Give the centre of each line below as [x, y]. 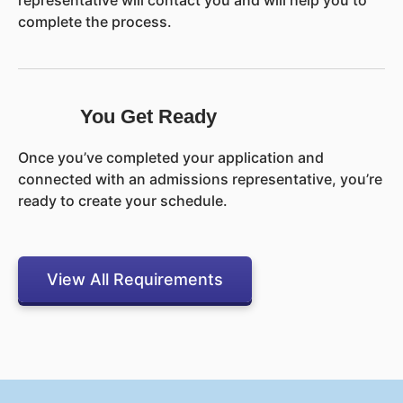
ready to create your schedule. [123, 201]
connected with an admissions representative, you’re [200, 179]
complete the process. [95, 22]
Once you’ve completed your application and [171, 158]
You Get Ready [149, 117]
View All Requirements [135, 280]
